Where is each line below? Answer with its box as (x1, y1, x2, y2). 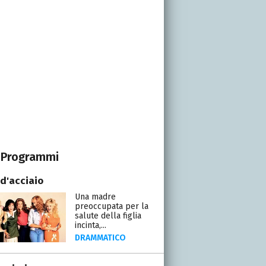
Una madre (74, 191, 116, 202)
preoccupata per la (74, 201, 148, 211)
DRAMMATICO (74, 232, 126, 243)
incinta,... (74, 220, 106, 230)
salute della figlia (74, 210, 141, 221)
